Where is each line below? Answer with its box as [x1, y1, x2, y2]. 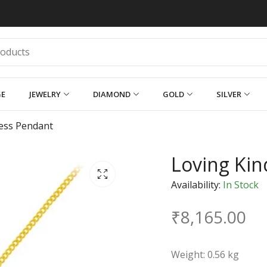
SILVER [216, 88, 241, 100]
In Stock [221, 178, 259, 191]
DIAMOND [93, 88, 131, 100]
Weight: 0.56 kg [171, 247, 239, 261]
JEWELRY [29, 88, 61, 100]
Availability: [171, 178, 221, 191]
